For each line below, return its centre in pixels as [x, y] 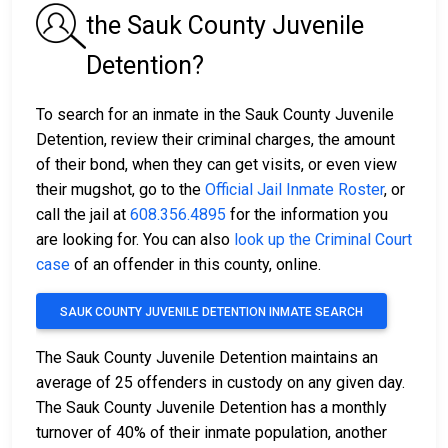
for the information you [307, 215]
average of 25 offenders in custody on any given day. [220, 383]
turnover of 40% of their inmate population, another [211, 433]
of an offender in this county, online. [195, 265]
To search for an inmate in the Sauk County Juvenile [215, 115]
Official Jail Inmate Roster [294, 190]
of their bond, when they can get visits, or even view [216, 165]
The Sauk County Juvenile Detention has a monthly [211, 408]
